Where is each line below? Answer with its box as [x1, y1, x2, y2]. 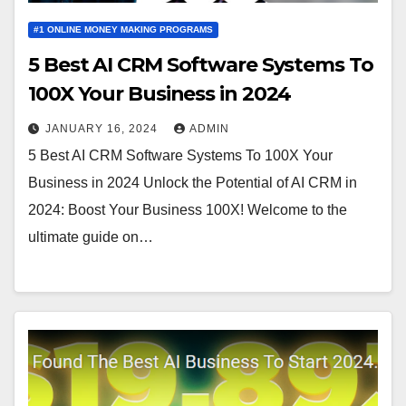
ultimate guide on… [28, 228, 153, 245]
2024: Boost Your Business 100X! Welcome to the [28, 201, 347, 217]
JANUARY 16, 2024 [45, 121, 161, 135]
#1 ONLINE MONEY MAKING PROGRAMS [34, 24, 213, 34]
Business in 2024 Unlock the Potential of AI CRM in [28, 174, 357, 190]
